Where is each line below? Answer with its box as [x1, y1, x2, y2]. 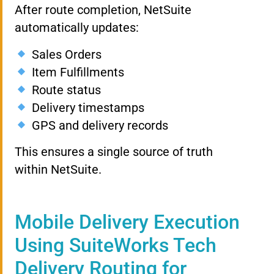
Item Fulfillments [28, 64, 124, 80]
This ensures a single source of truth [15, 144, 213, 159]
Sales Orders [28, 46, 102, 62]
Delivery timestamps [28, 100, 144, 115]
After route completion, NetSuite [15, 2, 191, 18]
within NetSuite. [15, 161, 102, 177]
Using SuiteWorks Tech [15, 234, 217, 257]
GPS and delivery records [28, 117, 168, 133]
